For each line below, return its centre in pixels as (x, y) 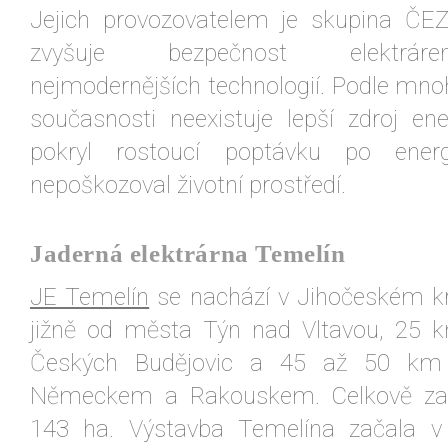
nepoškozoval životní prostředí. (188, 185)
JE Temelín (90, 297)
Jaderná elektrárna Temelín (188, 253)
